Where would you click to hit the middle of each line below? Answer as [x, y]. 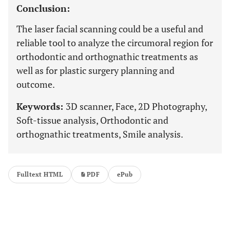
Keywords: [41, 106]
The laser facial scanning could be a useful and [110, 29]
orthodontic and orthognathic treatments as [107, 56]
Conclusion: [43, 8]
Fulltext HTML [40, 174]
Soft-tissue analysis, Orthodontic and [92, 120]
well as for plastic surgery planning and [95, 70]
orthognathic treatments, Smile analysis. [100, 134]
